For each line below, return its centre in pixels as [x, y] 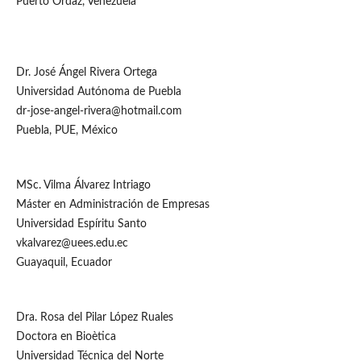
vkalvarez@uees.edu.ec [72, 243]
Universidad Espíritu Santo [81, 224]
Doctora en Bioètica [66, 336]
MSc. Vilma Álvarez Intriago [83, 185]
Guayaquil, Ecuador [64, 262]
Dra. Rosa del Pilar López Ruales [94, 317]
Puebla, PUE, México [66, 130]
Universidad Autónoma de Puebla [98, 91]
